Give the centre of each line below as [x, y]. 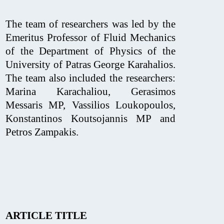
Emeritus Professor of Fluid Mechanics [90, 37]
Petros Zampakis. [42, 132]
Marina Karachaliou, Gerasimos [90, 91]
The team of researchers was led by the [90, 24]
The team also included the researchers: [90, 78]
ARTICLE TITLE [46, 215]
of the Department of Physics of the [90, 51]
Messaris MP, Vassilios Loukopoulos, [90, 105]
